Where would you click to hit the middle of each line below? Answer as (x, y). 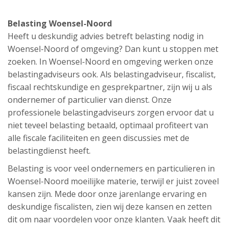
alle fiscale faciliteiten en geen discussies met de (98, 138)
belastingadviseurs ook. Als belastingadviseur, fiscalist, (112, 74)
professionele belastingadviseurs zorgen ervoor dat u (111, 112)
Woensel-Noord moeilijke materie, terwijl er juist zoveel (113, 181)
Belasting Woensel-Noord (60, 23)
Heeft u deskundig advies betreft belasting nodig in (106, 36)
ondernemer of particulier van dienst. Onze (90, 100)
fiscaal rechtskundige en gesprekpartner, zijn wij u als (110, 87)
